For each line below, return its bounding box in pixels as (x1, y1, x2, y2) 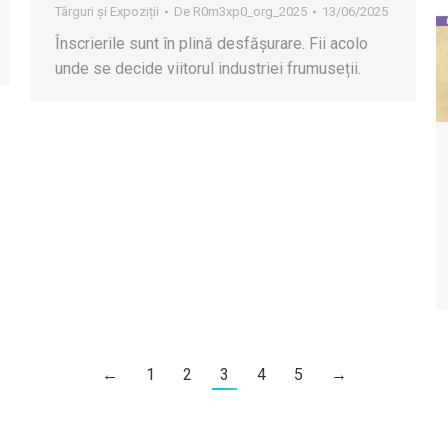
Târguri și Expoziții (55, 3, 159, 19)
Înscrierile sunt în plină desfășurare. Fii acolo (55, 33, 368, 53)
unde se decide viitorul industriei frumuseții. (55, 58, 361, 78)
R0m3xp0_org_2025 (193, 3, 307, 19)
